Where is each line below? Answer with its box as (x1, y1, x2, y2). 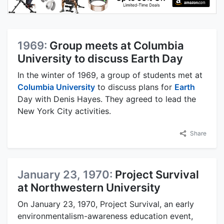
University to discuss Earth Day (17, 52, 183, 65)
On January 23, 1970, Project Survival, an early (17, 199, 194, 209)
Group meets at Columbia (49, 39, 184, 52)
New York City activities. (17, 106, 111, 116)
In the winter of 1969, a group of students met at (17, 70, 202, 80)
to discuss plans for (95, 82, 174, 92)
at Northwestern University (17, 181, 160, 194)
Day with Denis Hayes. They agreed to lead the (17, 94, 196, 104)
